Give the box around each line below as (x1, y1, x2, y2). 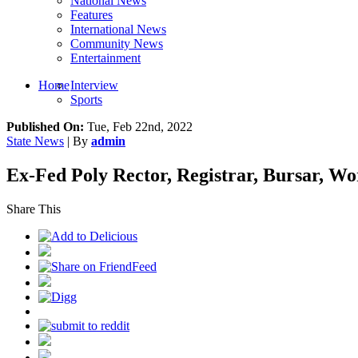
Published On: (6, 120, 84, 133)
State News (6, 134, 64, 148)
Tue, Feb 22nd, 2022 (84, 120, 193, 133)
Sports (70, 93, 102, 106)
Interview (70, 78, 118, 92)
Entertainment (70, 51, 141, 65)
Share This (6, 201, 61, 216)
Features (70, 8, 113, 22)
